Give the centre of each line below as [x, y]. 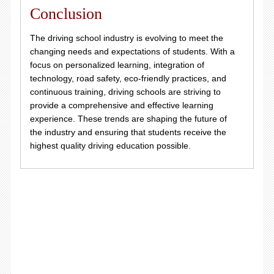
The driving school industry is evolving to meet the [126, 38]
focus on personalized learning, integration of [117, 65]
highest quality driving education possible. [110, 145]
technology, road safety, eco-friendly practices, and [128, 78]
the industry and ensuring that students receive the [128, 132]
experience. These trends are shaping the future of [128, 118]
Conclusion [66, 13]
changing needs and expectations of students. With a [132, 51]
